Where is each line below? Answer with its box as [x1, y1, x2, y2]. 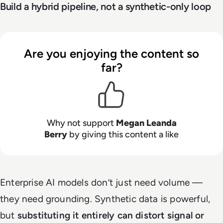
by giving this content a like [67, 129, 179, 140]
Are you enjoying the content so [24, 46, 199, 61]
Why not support [46, 117, 116, 129]
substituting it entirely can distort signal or [17, 210, 205, 222]
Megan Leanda [115, 117, 177, 129]
